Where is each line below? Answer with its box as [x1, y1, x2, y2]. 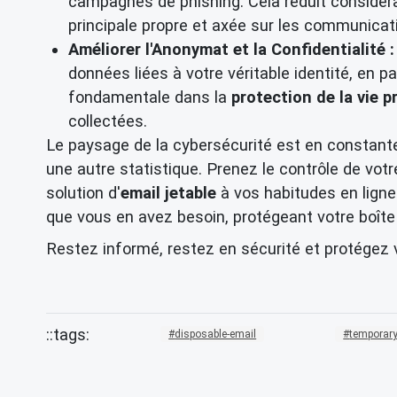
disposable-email [175, 328, 257, 341]
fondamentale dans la [68, 88, 231, 107]
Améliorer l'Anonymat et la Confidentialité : [68, 40, 394, 59]
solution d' [46, 183, 121, 203]
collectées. [68, 112, 147, 131]
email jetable [121, 183, 216, 203]
